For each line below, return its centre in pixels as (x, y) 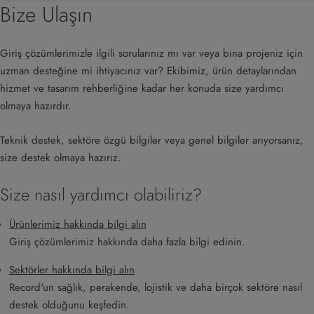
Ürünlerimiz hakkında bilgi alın (77, 224)
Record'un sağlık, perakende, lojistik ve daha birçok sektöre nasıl (155, 287)
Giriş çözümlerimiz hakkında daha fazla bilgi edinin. (127, 241)
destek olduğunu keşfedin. (69, 305)
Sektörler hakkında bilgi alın (71, 269)
